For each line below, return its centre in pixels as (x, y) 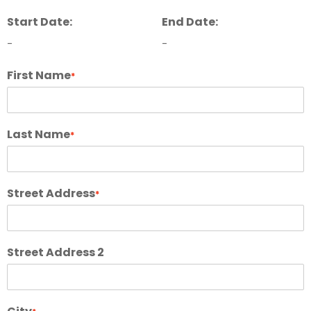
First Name (39, 75)
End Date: (190, 22)
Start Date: (40, 22)
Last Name (39, 134)
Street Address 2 (56, 252)
